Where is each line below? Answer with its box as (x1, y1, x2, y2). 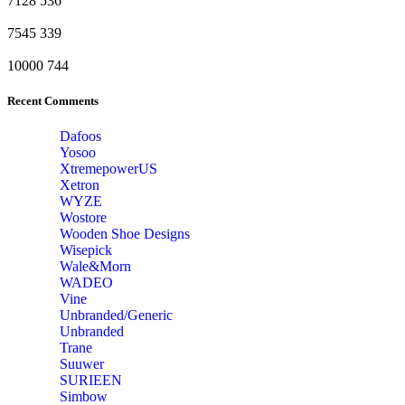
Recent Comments (7, 94, 99, 108)
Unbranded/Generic (60, 307, 173, 324)
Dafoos (60, 128, 101, 145)
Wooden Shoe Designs (60, 226, 190, 242)
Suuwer (60, 356, 104, 372)
